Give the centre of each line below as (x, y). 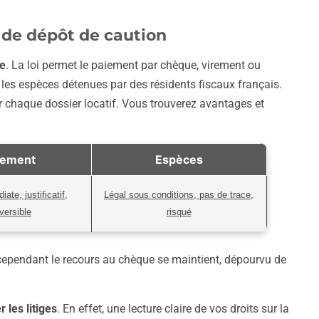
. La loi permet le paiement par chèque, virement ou (133, 66)
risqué (179, 212)
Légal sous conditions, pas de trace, (179, 195)
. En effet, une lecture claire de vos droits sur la (173, 309)
